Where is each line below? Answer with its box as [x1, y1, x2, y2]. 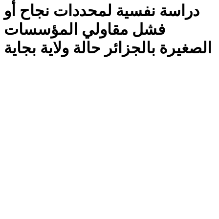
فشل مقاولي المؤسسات [4, 21, 165, 39]
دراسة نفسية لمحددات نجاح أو [4, 2, 199, 20]
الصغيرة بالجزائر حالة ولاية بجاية [4, 39, 212, 57]
